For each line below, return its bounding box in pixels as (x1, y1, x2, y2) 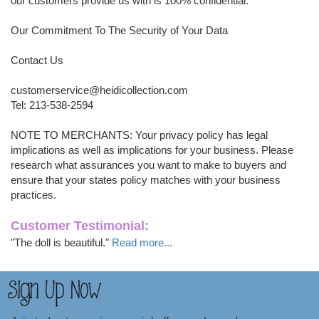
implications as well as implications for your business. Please (11, 144, 293, 156)
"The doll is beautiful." (11, 236, 112, 249)
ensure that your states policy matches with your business (11, 174, 281, 186)
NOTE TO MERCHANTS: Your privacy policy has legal (11, 129, 268, 141)
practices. (11, 189, 56, 201)
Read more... (112, 236, 172, 249)
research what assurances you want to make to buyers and (11, 159, 286, 171)
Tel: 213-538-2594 (11, 99, 93, 111)
